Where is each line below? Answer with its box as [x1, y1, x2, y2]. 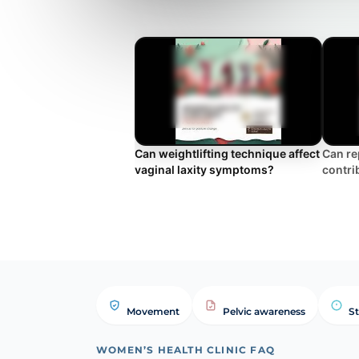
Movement [127, 305, 179, 317]
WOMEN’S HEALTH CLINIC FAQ [96, 343, 275, 356]
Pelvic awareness [223, 305, 305, 317]
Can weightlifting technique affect [135, 146, 320, 160]
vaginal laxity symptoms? [135, 162, 274, 176]
